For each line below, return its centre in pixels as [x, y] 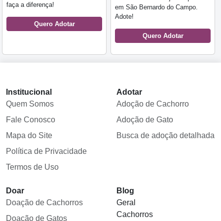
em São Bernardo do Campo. [156, 7]
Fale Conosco [31, 119]
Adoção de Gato [145, 119]
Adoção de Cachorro [153, 104]
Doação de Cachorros [44, 202]
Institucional [29, 92]
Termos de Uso [32, 167]
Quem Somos [30, 104]
